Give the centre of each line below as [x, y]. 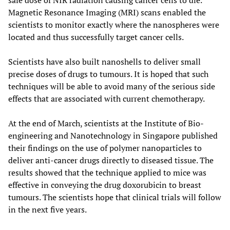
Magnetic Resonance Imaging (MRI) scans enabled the [107, 13]
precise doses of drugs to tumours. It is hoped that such [108, 74]
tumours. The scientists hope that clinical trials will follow [115, 197]
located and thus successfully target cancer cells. [96, 37]
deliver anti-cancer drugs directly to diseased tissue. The [111, 160]
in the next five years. [47, 210]
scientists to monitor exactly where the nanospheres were [114, 25]
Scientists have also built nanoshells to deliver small [104, 62]
